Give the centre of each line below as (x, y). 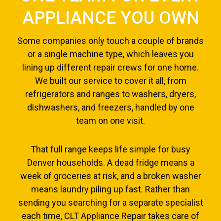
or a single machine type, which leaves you (110, 54)
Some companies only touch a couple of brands (110, 40)
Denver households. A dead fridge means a (110, 163)
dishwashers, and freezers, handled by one (110, 107)
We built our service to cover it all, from (110, 80)
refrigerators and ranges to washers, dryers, (110, 94)
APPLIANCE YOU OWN (110, 18)
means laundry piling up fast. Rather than (110, 189)
